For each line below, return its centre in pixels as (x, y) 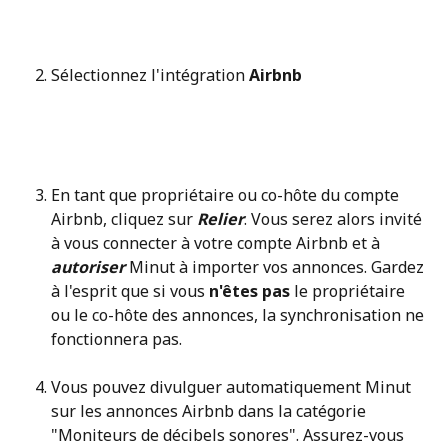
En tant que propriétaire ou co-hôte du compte (227, 194)
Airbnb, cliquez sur (124, 218)
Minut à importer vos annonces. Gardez (278, 266)
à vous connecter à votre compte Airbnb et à (217, 242)
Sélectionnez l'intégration (150, 74)
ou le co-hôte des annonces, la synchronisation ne (239, 314)
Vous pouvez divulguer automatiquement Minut (233, 386)
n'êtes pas (249, 290)
